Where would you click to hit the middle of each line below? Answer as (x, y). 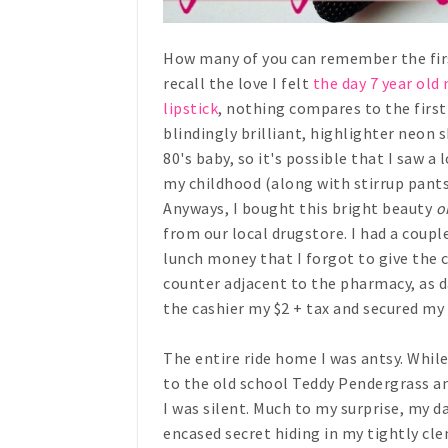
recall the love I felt (238, 83)
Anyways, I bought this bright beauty (299, 208)
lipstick (190, 108)
